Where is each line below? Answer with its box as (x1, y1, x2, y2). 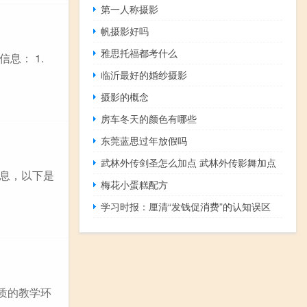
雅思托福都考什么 (101, 45, 178, 60)
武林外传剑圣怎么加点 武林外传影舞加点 (101, 155, 277, 169)
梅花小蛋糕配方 (101, 177, 169, 191)
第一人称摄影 (101, 1, 159, 16)
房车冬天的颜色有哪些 (101, 111, 197, 125)
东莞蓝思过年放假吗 (101, 133, 188, 147)
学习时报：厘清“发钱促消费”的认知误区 (101, 199, 271, 213)
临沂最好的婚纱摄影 (101, 67, 188, 82)
